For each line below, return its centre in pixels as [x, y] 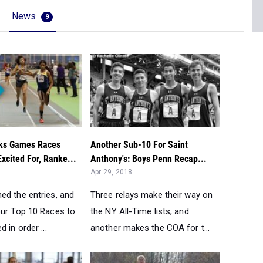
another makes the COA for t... [150, 228]
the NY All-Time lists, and [140, 212]
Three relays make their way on [152, 195]
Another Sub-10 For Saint [139, 145]
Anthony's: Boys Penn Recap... [149, 159]
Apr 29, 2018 [112, 172]
